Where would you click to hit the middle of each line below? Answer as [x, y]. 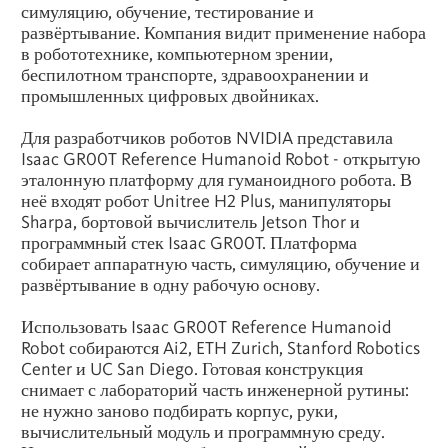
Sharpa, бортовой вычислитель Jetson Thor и [190, 221]
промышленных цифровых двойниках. [170, 95]
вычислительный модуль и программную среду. [203, 431]
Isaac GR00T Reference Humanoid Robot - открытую [220, 158]
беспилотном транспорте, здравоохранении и [195, 74]
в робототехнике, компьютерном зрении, [177, 53]
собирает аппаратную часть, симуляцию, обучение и [220, 263]
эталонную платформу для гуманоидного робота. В [216, 179]
